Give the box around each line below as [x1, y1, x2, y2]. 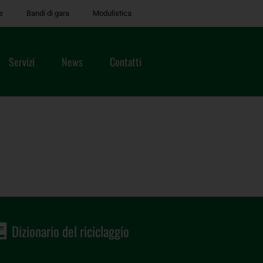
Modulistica [93, 9, 131, 18]
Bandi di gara [26, 9, 69, 18]
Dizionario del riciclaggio [12, 221, 130, 241]
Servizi [8, 53, 35, 69]
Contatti [109, 53, 141, 69]
